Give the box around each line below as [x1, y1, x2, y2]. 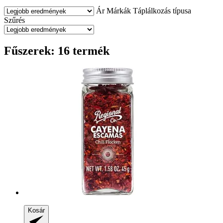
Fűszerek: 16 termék [4, 44, 110, 57]
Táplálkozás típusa [133, 6, 191, 15]
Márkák [107, 6, 131, 15]
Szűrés [4, 15, 25, 24]
